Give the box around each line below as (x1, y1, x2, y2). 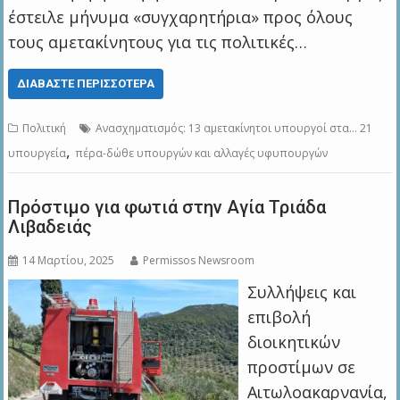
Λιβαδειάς (8, 216, 93, 238)
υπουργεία (8, 146, 67, 162)
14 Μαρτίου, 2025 (22, 253, 115, 269)
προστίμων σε (246, 356, 355, 379)
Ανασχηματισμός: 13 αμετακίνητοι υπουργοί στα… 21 (96, 121, 373, 137)
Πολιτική (22, 121, 67, 137)
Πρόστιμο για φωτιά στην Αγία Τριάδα (8, 196, 327, 219)
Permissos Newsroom (143, 253, 255, 269)
